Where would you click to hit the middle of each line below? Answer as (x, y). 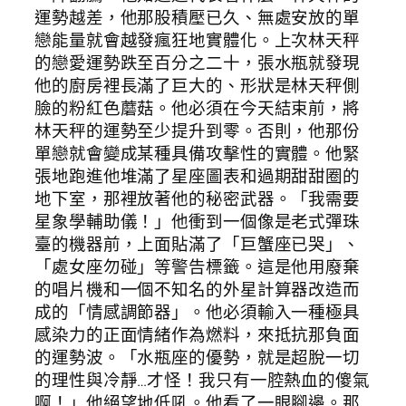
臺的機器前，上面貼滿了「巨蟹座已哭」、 (198, 244)
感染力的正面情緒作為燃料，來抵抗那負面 (198, 335)
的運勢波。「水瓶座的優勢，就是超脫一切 (198, 358)
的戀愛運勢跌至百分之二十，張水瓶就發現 (198, 63)
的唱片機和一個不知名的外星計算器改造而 (198, 290)
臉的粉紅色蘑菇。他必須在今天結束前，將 (198, 108)
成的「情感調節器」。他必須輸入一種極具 (198, 312)
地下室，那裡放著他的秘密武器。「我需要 (198, 199)
